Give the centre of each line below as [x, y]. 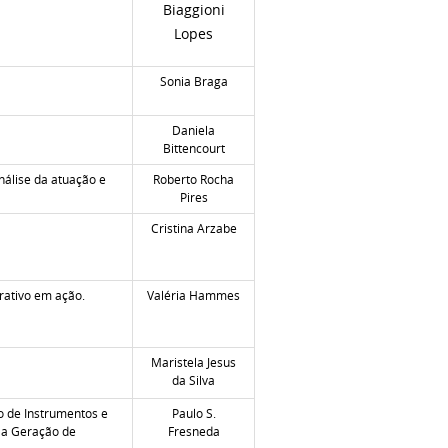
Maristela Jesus [194, 362]
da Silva [194, 380]
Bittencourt [193, 148]
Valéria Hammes [194, 295]
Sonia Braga [193, 81]
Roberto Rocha [194, 179]
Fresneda [193, 431]
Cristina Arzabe [193, 228]
